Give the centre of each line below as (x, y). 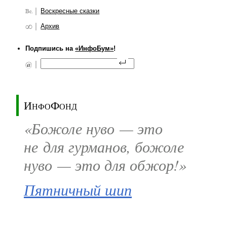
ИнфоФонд (50, 105)
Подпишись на (50, 49)
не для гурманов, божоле (104, 147)
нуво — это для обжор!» (105, 165)
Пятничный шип (78, 190)
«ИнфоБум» (94, 49)
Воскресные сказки (70, 11)
